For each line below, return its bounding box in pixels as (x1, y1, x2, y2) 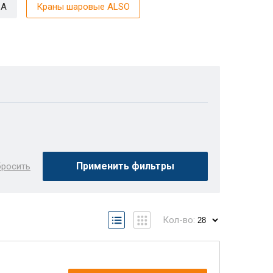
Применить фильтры (76, 160, 174, 172)
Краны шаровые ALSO (37, 1, 130, 12)
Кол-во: (163, 214, 195, 225)
